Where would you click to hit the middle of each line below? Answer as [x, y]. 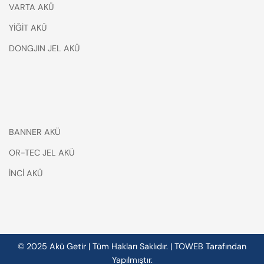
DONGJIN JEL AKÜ [44, 48]
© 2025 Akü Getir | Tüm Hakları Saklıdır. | [96, 246]
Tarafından [226, 246]
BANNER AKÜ [34, 132]
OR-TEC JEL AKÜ [42, 152]
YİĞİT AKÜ [28, 27]
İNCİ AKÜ [26, 173]
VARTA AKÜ [31, 7]
